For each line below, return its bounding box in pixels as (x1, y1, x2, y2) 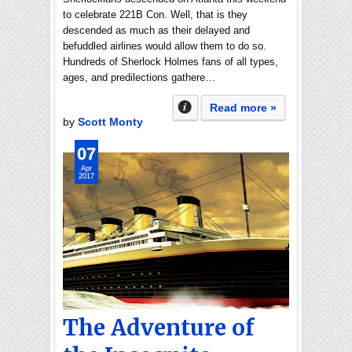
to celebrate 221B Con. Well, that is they (63, 9, 247, 20)
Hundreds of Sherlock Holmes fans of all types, (63, 56, 278, 68)
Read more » (210, 101, 277, 114)
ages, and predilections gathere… (63, 71, 215, 83)
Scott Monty (78, 115, 143, 128)
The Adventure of (63, 313, 254, 342)
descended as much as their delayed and (63, 24, 250, 36)
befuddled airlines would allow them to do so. (63, 40, 266, 52)
